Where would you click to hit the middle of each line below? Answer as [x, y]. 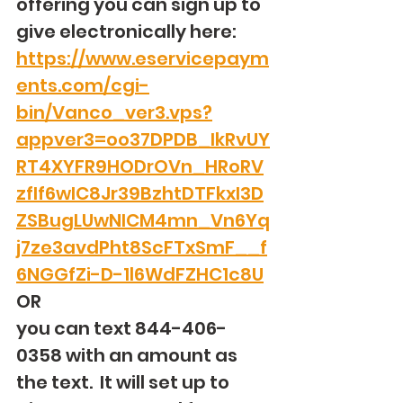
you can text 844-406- [121, 328]
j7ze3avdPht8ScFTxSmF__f [142, 247]
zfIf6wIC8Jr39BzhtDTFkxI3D [140, 193]
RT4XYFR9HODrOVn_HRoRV [140, 166]
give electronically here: [128, 31]
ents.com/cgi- [83, 85]
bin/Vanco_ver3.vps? [114, 112]
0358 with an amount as [129, 355]
